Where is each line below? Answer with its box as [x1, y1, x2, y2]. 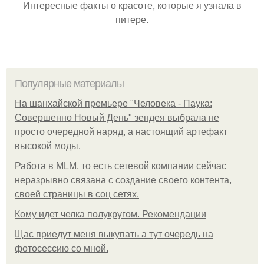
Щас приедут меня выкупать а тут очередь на [15, 229, 213, 239]
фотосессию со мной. [15, 243, 108, 253]
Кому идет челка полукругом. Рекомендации [15, 209, 206, 219]
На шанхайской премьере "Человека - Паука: [15, 98, 212, 108]
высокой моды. [15, 141, 81, 151]
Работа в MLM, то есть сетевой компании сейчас [15, 161, 226, 171]
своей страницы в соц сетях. [15, 189, 139, 199]
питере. [115, 12, 148, 26]
